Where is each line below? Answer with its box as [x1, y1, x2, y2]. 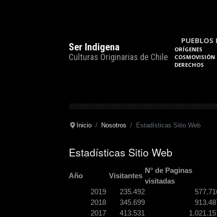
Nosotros [101, 122, 126, 129]
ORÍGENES [174, 46, 202, 53]
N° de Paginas [145, 166, 192, 174]
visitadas [145, 176, 175, 185]
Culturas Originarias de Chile [69, 51, 168, 62]
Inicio [76, 122, 92, 129]
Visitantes [108, 171, 142, 180]
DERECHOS [174, 61, 204, 68]
